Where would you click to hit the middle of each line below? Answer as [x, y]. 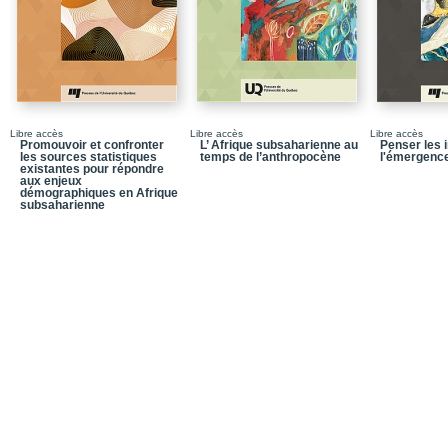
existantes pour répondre [92, 169]
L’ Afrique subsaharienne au [279, 145]
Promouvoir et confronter [92, 145]
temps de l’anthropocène [270, 157]
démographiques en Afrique [99, 193]
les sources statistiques [88, 157]
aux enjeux [51, 181]
